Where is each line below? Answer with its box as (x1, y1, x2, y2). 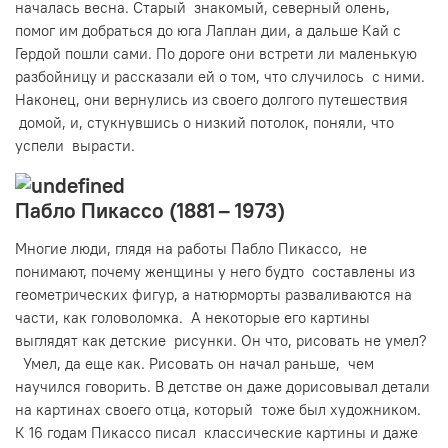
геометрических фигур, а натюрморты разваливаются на (15, 284, 412, 304)
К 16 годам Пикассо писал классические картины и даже (15, 422, 418, 442)
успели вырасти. (15, 135, 135, 155)
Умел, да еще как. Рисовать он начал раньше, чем (15, 353, 374, 373)
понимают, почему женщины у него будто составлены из (15, 261, 415, 281)
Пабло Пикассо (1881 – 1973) (15, 196, 285, 224)
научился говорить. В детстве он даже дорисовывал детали (15, 376, 430, 396)
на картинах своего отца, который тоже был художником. (15, 399, 421, 419)
